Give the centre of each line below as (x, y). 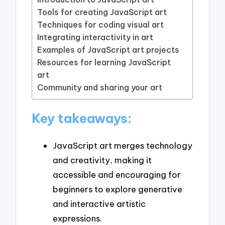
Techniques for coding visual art (101, 25)
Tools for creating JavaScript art (102, 12)
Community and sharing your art (100, 88)
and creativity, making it (102, 160)
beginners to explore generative (118, 189)
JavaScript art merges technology (123, 145)
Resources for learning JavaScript (104, 63)
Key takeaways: (82, 118)
